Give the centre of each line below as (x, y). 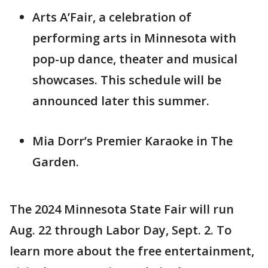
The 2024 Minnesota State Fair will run (122, 209)
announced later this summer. (121, 101)
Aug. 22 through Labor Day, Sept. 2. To (121, 230)
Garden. (56, 162)
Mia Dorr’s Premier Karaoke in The (133, 141)
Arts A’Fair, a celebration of (112, 17)
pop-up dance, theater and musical (135, 59)
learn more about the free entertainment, (132, 251)
